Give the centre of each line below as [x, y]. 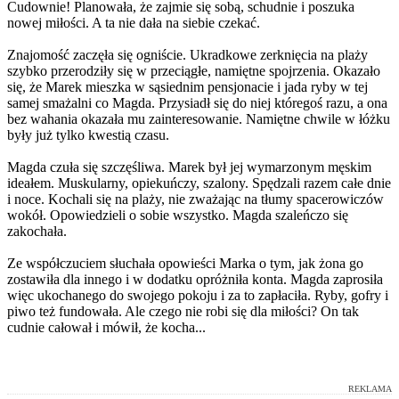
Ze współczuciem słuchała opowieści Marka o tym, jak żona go [185, 263]
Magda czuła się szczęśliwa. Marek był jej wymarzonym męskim [189, 167]
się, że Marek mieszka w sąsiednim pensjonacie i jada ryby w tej [187, 86]
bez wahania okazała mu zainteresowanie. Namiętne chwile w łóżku [199, 118]
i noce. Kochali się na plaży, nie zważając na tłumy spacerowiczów [195, 199]
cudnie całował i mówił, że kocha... [106, 327]
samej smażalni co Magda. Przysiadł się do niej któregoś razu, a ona [197, 102]
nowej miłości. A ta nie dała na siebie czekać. [134, 22]
